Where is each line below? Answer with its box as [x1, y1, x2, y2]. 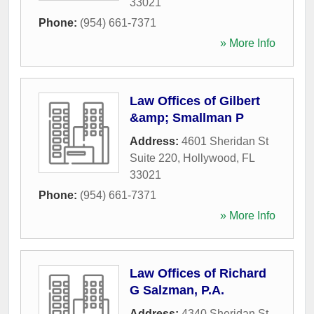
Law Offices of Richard [130, 266, 266, 280]
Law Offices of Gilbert [130, 94, 260, 108]
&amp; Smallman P [130, 111, 244, 125]
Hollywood [183, 152, 236, 164]
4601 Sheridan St [182, 135, 268, 147]
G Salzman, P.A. [130, 283, 224, 297]
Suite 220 [130, 152, 177, 164]
